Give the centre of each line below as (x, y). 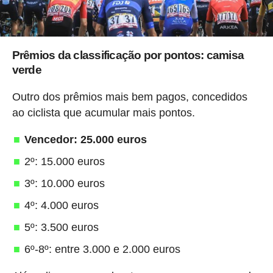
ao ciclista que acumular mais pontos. (103, 113)
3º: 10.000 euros (64, 184)
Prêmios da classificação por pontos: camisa (128, 55)
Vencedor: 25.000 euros (85, 140)
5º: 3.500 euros (61, 228)
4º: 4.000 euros (61, 206)
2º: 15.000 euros (64, 162)
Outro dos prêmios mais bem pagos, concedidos (129, 97)
